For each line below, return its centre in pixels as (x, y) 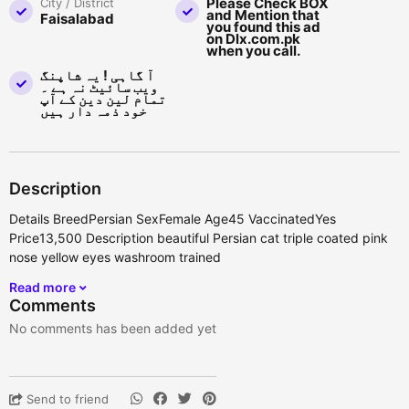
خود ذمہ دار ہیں (94, 111)
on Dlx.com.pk (253, 39)
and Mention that (263, 16)
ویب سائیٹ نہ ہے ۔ (99, 88)
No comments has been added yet (113, 329)
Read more (44, 288)
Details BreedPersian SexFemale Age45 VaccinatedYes (173, 219)
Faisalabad (77, 19)
